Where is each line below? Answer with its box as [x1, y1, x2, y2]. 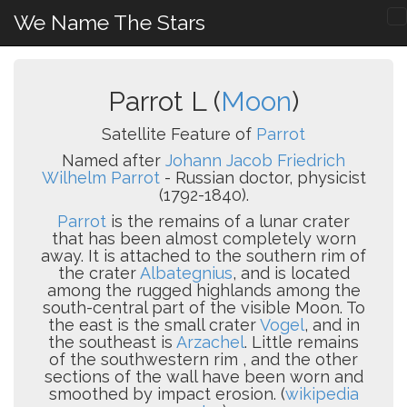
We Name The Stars [14, 10, 205, 35]
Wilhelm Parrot [41, 168, 160, 187]
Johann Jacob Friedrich [165, 151, 345, 170]
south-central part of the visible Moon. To [42, 298, 365, 317]
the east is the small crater [47, 315, 260, 334]
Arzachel [176, 333, 244, 352]
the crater [57, 263, 140, 283]
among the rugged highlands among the [46, 281, 361, 300]
